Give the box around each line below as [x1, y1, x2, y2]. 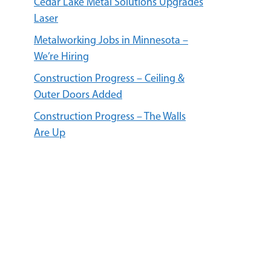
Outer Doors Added [34, 90, 122, 101]
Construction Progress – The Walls [34, 111, 186, 123]
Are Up [34, 128, 65, 139]
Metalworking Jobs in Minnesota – [34, 35, 188, 47]
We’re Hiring [34, 51, 89, 63]
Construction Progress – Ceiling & [34, 73, 184, 85]
